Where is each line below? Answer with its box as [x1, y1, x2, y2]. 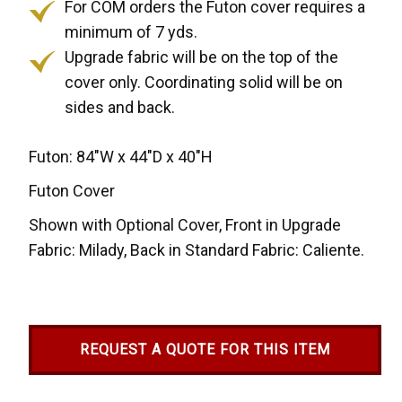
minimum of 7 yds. [65, 22, 198, 42]
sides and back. [65, 98, 176, 118]
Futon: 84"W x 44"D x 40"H [29, 147, 214, 167]
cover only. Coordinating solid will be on [65, 73, 344, 92]
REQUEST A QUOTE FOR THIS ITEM [79, 341, 330, 359]
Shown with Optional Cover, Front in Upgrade [29, 215, 342, 235]
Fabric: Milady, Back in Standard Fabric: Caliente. [29, 240, 365, 260]
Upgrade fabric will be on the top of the [65, 48, 339, 67]
